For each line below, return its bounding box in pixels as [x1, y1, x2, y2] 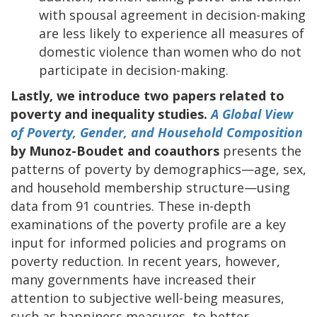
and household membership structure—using [11, 178, 290, 196]
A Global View [211, 105, 293, 122]
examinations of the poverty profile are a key [11, 215, 286, 233]
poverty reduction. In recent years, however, [11, 252, 280, 270]
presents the [219, 142, 301, 159]
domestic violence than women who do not [39, 42, 301, 60]
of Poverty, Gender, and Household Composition [11, 123, 303, 141]
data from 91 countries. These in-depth [11, 197, 250, 214]
